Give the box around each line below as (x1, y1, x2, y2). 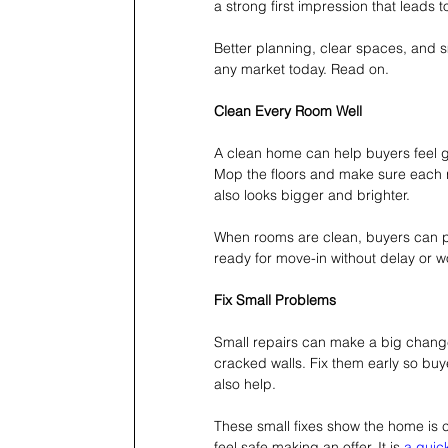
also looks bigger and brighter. (214, 186, 410, 205)
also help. (214, 375, 276, 394)
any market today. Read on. (214, 60, 389, 79)
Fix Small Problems (214, 291, 336, 310)
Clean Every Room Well (214, 102, 362, 121)
